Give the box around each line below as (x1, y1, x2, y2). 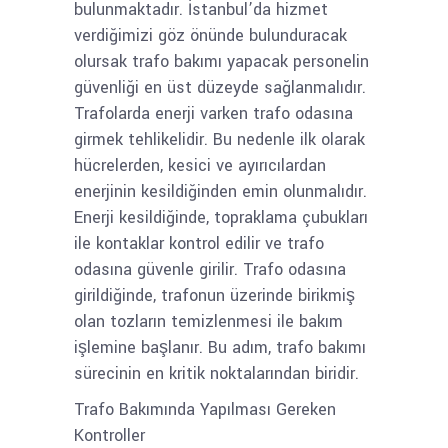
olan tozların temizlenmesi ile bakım (74, 310, 343, 333)
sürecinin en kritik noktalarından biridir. (74, 362, 359, 385)
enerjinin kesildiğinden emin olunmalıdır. (74, 180, 367, 203)
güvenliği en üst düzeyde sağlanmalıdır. (74, 76, 366, 99)
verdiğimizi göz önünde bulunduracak (74, 24, 347, 47)
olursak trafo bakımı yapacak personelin (74, 50, 369, 73)
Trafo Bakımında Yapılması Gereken (74, 398, 336, 421)
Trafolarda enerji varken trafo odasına (74, 102, 353, 125)
